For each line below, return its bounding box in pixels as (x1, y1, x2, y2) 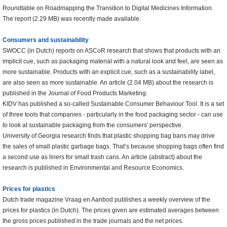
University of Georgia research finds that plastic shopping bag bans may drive (3, 132, 215, 140)
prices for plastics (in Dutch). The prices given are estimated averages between (3, 207, 219, 214)
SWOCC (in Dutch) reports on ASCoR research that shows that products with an (3, 47, 220, 55)
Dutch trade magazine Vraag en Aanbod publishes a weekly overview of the (3, 196, 210, 204)
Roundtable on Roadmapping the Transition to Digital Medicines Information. (3, 5, 213, 12)
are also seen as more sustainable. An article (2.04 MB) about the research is (3, 79, 213, 87)
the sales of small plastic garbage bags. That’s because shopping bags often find (3, 143, 224, 150)
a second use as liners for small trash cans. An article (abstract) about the (3, 154, 202, 161)
